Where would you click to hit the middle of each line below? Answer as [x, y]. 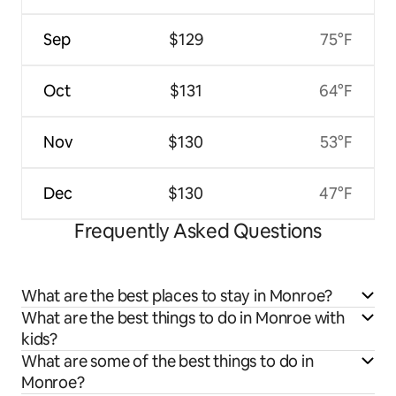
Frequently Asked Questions [198, 231]
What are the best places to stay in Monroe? [177, 295]
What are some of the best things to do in [168, 361]
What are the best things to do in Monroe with [183, 317]
